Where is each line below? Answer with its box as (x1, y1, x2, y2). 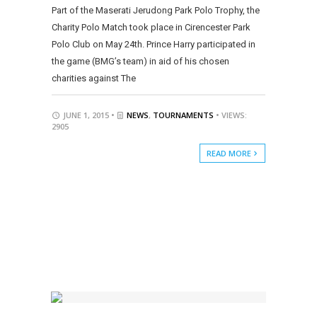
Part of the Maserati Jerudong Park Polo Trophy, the (51, 4, 260, 16)
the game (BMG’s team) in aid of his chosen (51, 55, 229, 67)
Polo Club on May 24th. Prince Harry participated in (51, 38, 255, 50)
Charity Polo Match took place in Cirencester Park (51, 21, 250, 33)
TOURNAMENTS (152, 109, 214, 120)
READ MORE (206, 147, 253, 158)
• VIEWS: (215, 109, 247, 120)
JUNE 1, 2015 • (60, 109, 117, 120)
